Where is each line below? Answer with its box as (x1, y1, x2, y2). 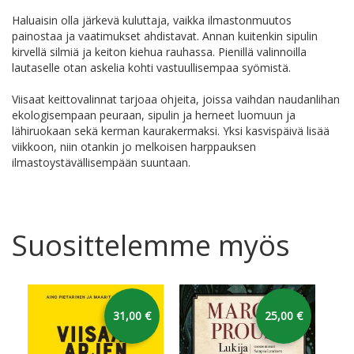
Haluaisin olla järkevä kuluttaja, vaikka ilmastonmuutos (12, 13, 292, 28)
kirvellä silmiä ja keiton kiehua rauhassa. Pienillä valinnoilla (12, 44, 307, 60)
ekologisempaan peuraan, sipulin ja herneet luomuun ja (12, 107, 296, 123)
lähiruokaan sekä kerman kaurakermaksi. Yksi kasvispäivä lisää (12, 123, 330, 139)
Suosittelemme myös (12, 226, 290, 265)
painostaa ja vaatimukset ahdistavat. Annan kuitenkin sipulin (12, 28, 318, 44)
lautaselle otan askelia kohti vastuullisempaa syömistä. (12, 60, 291, 76)
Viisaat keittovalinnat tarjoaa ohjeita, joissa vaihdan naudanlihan (12, 92, 340, 107)
